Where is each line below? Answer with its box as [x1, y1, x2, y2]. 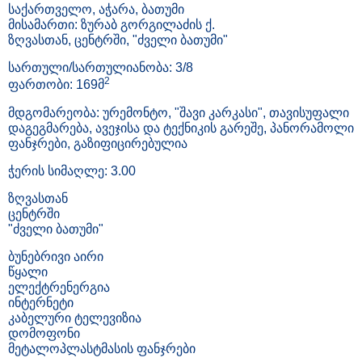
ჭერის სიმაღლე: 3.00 [8, 163, 136, 178]
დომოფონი [8, 326, 80, 340]
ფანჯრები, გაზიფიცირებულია [8, 136, 187, 150]
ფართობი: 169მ [8, 78, 104, 92]
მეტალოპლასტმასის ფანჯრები [8, 341, 196, 356]
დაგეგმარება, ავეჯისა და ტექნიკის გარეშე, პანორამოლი [8, 120, 354, 135]
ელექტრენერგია [8, 280, 110, 294]
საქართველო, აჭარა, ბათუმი [8, 2, 184, 17]
